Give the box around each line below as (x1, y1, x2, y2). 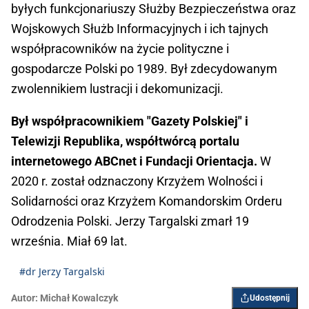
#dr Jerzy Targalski (19, 265, 105, 279)
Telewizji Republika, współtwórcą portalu (11, 134, 239, 149)
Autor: (11, 292, 38, 304)
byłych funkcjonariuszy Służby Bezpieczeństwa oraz (11, 1, 296, 17)
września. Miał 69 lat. (11, 234, 128, 249)
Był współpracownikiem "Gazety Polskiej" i (11, 114, 248, 129)
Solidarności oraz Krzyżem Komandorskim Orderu (11, 194, 282, 209)
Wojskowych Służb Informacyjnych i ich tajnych (11, 21, 268, 37)
